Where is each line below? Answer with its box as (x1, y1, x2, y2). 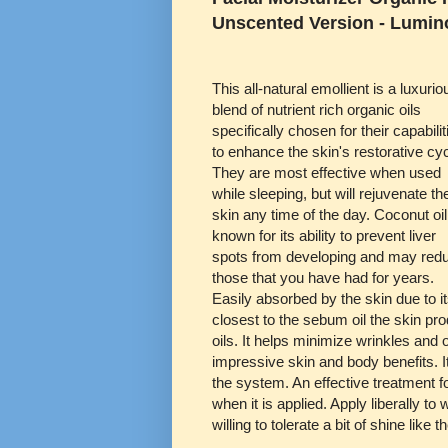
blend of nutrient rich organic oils (212, 100, 421, 118)
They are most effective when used (212, 163, 441, 181)
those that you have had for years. (212, 268, 434, 286)
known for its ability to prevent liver (212, 226, 436, 244)
